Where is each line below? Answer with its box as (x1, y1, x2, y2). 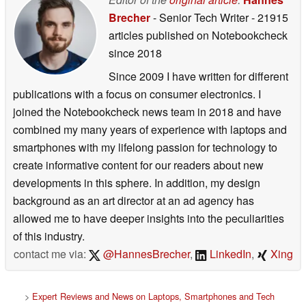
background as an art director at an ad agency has (13, 193, 254, 209)
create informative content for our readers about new (13, 157, 264, 173)
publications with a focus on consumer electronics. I (13, 86, 261, 102)
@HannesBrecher (100, 246, 191, 262)
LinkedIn (207, 246, 251, 262)
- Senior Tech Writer (150, 10, 251, 26)
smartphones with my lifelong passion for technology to (13, 139, 277, 156)
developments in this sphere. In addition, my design (13, 175, 260, 191)
